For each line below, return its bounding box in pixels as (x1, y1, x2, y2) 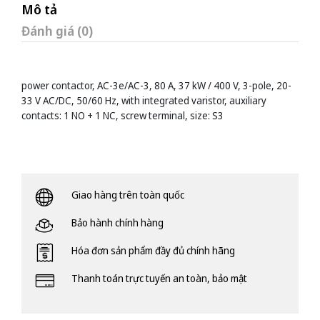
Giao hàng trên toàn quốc (71, 188, 184, 202)
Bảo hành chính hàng (71, 216, 164, 230)
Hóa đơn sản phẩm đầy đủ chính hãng (71, 244, 235, 258)
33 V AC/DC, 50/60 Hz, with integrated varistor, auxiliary (21, 94, 266, 108)
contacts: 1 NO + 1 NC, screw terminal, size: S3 (21, 109, 224, 123)
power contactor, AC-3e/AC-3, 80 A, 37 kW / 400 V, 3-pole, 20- (21, 79, 291, 93)
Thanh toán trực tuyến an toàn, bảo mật (71, 271, 247, 286)
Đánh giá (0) (21, 22, 93, 40)
